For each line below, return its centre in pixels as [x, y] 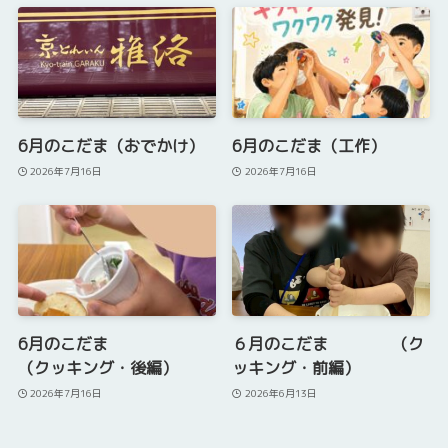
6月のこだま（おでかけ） [110, 146]
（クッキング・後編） [97, 368]
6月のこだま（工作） [309, 146]
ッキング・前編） [296, 368]
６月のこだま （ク [328, 344]
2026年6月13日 [280, 392]
